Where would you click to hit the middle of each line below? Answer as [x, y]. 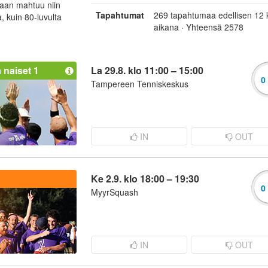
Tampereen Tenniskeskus [140, 84]
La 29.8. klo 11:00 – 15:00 [147, 70]
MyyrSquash [115, 192]
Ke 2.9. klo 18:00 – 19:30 [145, 179]
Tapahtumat [120, 15]
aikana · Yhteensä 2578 [199, 27]
